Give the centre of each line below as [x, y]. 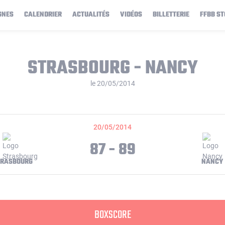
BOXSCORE [113, 215]
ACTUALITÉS [91, 15]
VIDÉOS [131, 15]
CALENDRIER [43, 15]
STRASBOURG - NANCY [113, 69]
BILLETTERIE [171, 15]
